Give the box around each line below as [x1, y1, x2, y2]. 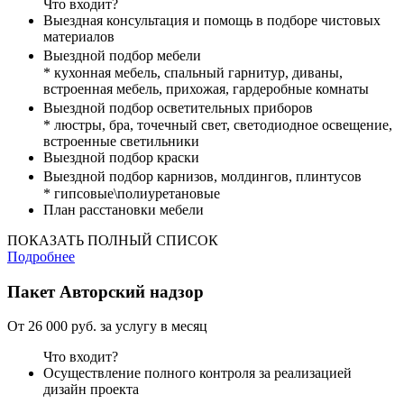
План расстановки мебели [43, 202, 204, 218]
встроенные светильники [43, 133, 199, 150]
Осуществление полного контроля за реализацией [43, 365, 352, 381]
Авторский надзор [55, 281, 204, 301]
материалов [43, 29, 115, 45]
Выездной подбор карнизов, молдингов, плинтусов [43, 169, 371, 185]
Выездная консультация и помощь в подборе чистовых [43, 13, 381, 29]
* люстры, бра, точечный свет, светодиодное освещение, [43, 117, 392, 133]
